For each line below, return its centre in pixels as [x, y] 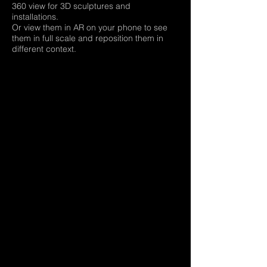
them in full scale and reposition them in [88, 38]
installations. [35, 17]
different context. [45, 49]
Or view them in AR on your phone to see [90, 27]
